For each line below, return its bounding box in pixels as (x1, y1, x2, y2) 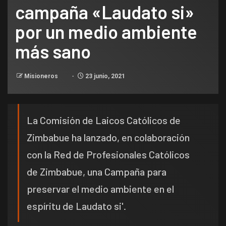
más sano (15, 40, 91, 63)
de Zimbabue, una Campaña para (27, 165, 166, 178)
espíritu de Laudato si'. (27, 200, 126, 212)
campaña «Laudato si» (15, 1, 194, 23)
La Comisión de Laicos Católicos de (27, 114, 181, 127)
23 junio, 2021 (84, 73, 125, 80)
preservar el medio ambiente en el (27, 183, 174, 195)
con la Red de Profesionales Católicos (27, 148, 190, 161)
